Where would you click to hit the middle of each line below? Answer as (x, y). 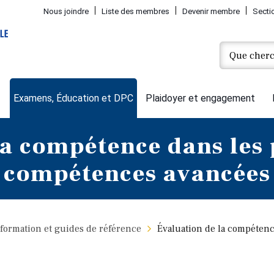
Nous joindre (66, 11)
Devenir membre (211, 11)
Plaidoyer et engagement (201, 98)
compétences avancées (137, 174)
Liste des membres (135, 11)
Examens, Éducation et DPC (73, 98)
